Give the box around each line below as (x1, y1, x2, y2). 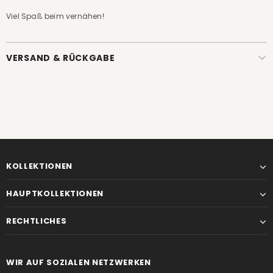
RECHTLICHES (6, 215, 67, 227)
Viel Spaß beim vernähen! (6, 11, 104, 21)
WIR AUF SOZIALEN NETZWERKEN (6, 257, 151, 268)
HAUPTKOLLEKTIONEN (6, 188, 104, 199)
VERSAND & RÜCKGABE (6, 52, 115, 64)
